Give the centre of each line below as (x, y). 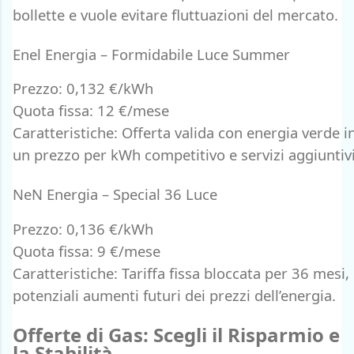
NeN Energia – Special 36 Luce (115, 194)
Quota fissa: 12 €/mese (91, 111)
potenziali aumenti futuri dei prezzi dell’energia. (174, 295)
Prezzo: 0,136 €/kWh (83, 228)
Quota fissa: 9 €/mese (87, 250)
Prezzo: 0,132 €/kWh (83, 88)
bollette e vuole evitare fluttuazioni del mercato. (175, 14)
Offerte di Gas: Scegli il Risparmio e (176, 334)
